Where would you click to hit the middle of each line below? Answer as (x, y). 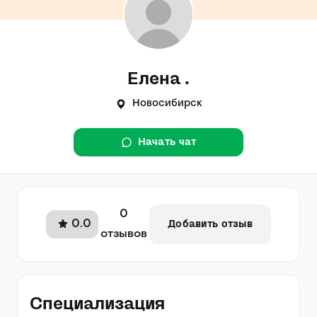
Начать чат (167, 142)
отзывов (124, 234)
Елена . (158, 79)
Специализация (97, 304)
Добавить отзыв (210, 224)
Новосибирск (167, 104)
